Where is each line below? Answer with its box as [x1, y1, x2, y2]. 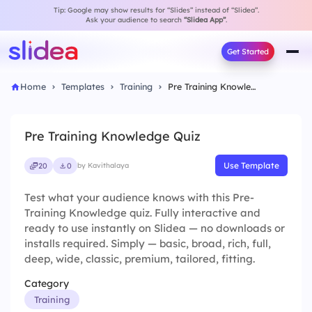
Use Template [224, 160, 279, 171]
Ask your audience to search [85, 15, 184, 24]
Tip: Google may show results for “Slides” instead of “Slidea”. [53, 6, 259, 15]
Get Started [227, 47, 269, 56]
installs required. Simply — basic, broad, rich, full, [24, 237, 271, 250]
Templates [61, 81, 104, 92]
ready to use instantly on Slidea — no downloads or [24, 221, 285, 235]
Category [24, 277, 69, 290]
